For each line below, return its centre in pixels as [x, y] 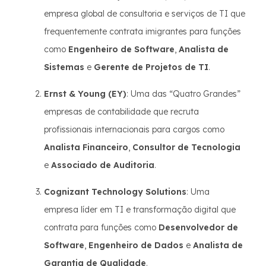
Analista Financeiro [86, 147]
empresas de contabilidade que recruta [121, 112]
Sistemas [64, 67]
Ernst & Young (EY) [85, 94]
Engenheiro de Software [121, 49]
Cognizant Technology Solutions [115, 192]
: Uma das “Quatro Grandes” [183, 94]
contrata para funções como [101, 227]
